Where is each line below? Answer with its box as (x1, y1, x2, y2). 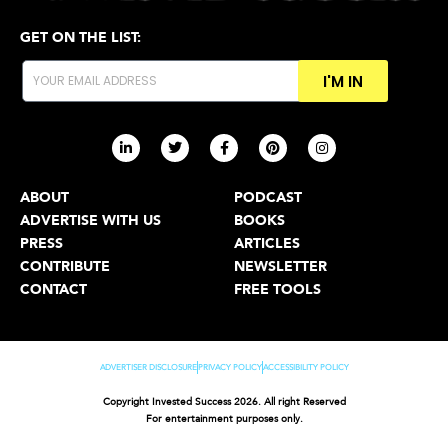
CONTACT (20, 280, 87, 297)
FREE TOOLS (234, 280, 321, 297)
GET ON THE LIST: (20, 28, 141, 45)
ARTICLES (234, 234, 300, 251)
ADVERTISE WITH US (20, 211, 161, 228)
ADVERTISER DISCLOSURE (99, 362, 197, 372)
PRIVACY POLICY (197, 362, 262, 372)
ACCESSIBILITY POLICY (262, 362, 349, 372)
